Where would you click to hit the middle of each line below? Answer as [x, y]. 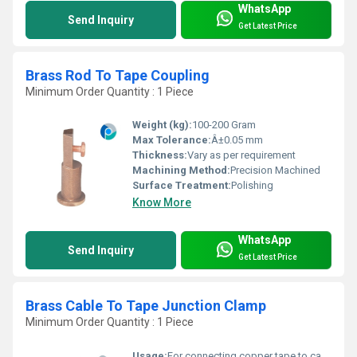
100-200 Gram [224, 125]
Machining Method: [181, 171]
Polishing [252, 186]
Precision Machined [275, 171]
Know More [162, 203]
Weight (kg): [162, 125]
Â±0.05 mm [237, 140]
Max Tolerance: [172, 140]
